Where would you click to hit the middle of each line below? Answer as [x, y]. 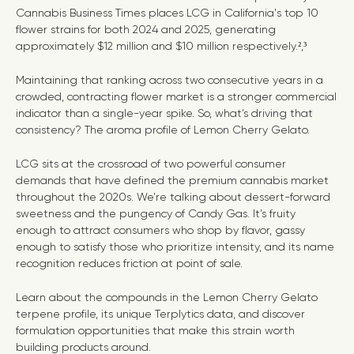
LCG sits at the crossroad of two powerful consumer [151, 164]
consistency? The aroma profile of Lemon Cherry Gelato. [164, 130]
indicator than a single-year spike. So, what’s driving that [164, 113]
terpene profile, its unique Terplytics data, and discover [160, 314]
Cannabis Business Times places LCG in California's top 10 [167, 13]
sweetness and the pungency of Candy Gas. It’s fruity [156, 213]
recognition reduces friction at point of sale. [131, 263]
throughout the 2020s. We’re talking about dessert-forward [173, 197]
